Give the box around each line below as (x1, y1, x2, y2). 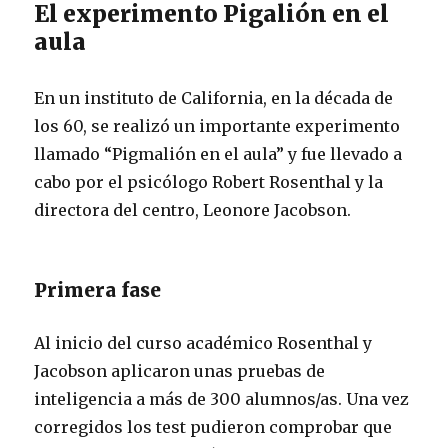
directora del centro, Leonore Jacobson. (34, 199, 352, 220)
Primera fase (34, 277, 162, 302)
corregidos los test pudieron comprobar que (34, 416, 393, 437)
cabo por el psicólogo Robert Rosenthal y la (34, 171, 384, 192)
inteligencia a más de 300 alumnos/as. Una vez (34, 388, 410, 409)
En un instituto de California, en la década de (34, 87, 394, 108)
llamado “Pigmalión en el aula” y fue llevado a (34, 143, 403, 164)
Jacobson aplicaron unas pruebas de (34, 360, 326, 381)
